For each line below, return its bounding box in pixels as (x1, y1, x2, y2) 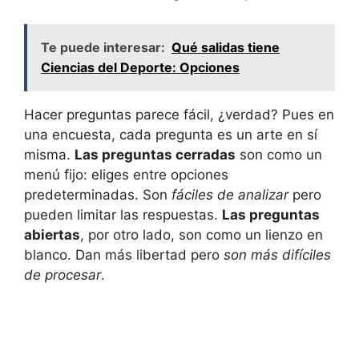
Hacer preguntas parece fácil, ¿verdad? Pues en (24, 106, 334, 123)
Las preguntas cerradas (75, 146, 236, 163)
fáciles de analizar (171, 186, 288, 203)
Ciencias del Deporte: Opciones (41, 58, 240, 75)
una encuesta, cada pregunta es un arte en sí (24, 126, 317, 143)
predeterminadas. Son (24, 186, 171, 203)
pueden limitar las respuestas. (24, 206, 222, 223)
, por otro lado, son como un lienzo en (80, 226, 323, 243)
